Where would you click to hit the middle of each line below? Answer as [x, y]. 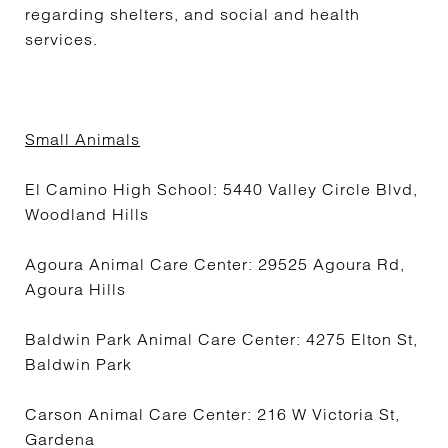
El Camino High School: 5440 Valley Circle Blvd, [221, 189]
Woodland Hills [87, 214]
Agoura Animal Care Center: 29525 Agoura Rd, [215, 264]
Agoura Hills [75, 289]
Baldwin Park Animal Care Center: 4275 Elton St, [221, 339]
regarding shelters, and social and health [192, 14]
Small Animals [82, 139]
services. [61, 39]
